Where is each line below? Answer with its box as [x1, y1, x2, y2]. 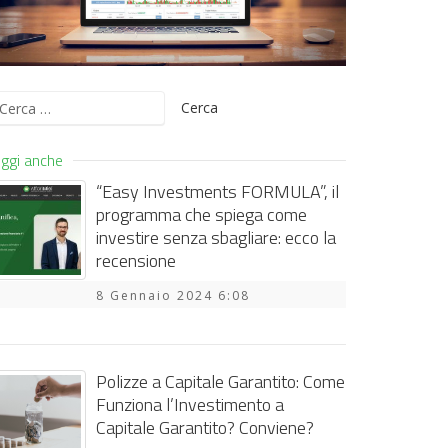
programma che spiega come [96, 201, 307, 229]
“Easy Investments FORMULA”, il [96, 178, 339, 206]
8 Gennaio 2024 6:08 [96, 287, 250, 305]
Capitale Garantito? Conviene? [96, 414, 314, 442]
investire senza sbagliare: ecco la [96, 224, 336, 252]
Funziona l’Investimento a [96, 391, 284, 419]
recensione [96, 247, 176, 275]
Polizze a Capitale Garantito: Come [96, 368, 345, 396]
